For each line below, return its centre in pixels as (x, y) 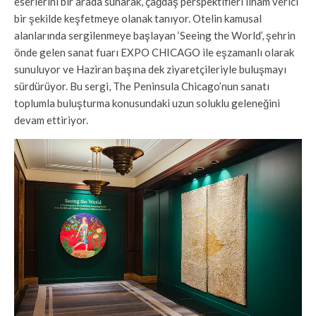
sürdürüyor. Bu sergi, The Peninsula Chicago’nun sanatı (142, 86)
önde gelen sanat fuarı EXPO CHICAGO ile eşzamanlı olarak (154, 53)
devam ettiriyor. (51, 120)
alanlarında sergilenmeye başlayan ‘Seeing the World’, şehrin (155, 36)
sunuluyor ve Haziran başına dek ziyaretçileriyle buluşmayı (150, 69)
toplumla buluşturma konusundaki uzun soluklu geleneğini (147, 103)
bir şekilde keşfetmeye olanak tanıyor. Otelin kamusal (138, 19)
